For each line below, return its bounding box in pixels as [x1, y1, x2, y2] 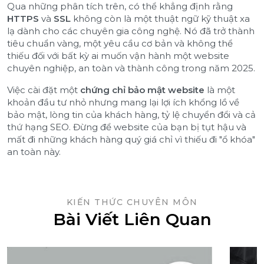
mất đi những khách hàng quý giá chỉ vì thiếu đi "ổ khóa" [7, 133, 255, 145]
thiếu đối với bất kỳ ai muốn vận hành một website [7, 49, 229, 61]
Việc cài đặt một [7, 84, 80, 95]
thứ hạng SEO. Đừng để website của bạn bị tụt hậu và [7, 121, 246, 133]
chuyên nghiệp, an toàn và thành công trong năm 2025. [7, 62, 255, 74]
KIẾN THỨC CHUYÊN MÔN [66, 196, 198, 207]
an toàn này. [7, 146, 61, 157]
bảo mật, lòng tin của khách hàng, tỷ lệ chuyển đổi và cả [7, 108, 256, 120]
